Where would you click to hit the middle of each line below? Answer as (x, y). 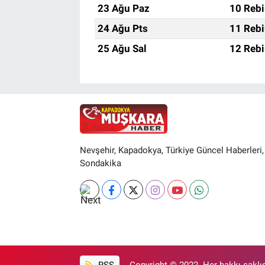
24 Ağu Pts (122, 28)
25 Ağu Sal (122, 48)
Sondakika (100, 164)
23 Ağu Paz (123, 8)
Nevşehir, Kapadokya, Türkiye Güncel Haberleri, (172, 151)
